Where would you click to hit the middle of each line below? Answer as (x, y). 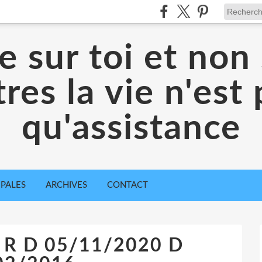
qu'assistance (131, 129)
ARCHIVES (66, 185)
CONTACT (127, 185)
